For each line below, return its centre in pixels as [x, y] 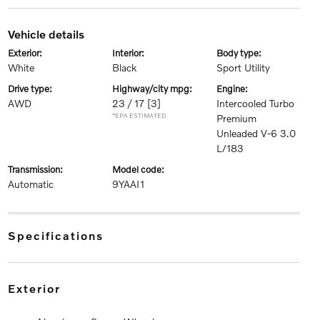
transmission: [37, 170]
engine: [235, 89]
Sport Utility [244, 68]
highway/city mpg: [155, 89]
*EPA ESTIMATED [139, 116]
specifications [60, 236]
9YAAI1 [128, 184]
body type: [242, 53]
